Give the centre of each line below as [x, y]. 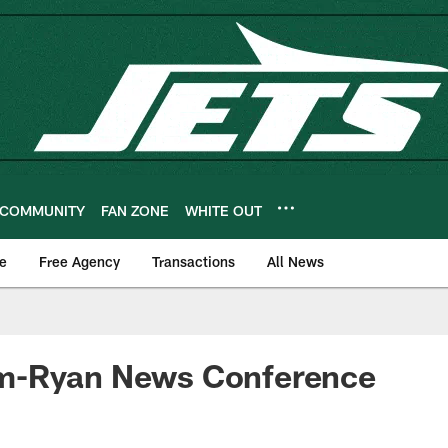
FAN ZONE [135, 210]
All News [295, 261]
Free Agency [79, 261]
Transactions [193, 261]
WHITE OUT [223, 210]
